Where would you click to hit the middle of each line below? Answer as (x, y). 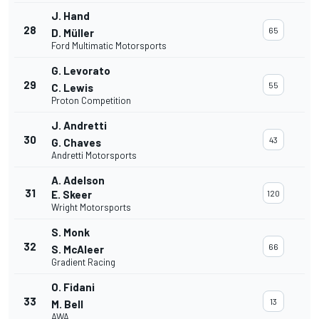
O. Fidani (73, 287)
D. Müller (73, 33)
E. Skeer (72, 195)
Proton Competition (91, 101)
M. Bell (67, 304)
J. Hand (70, 16)
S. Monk (70, 232)
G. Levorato (81, 71)
